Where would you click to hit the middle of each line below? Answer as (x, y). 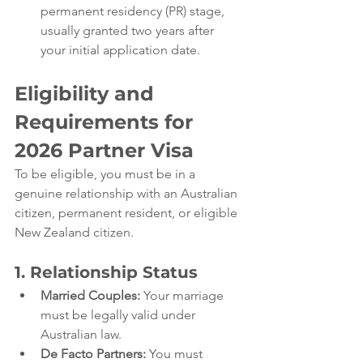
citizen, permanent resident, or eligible (128, 213)
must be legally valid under (120, 315)
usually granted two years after (129, 31)
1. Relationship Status (106, 273)
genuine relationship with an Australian (128, 194)
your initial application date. (120, 50)
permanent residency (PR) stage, (134, 11)
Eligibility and (87, 94)
